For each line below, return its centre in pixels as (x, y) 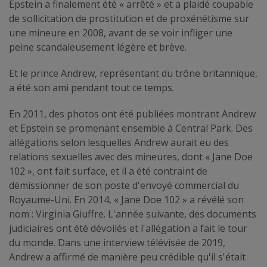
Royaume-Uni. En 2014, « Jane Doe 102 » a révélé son (126, 199)
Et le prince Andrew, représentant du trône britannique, (133, 73)
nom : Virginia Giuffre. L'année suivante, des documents (133, 214)
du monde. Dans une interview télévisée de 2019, (117, 242)
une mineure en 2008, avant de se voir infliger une (121, 32)
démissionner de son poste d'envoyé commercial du (124, 185)
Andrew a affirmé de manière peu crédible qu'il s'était (127, 257)
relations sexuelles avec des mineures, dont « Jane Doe (131, 156)
